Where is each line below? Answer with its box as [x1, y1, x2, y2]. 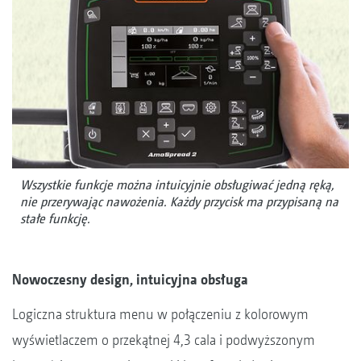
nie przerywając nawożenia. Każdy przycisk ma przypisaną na [20, 193, 338, 210]
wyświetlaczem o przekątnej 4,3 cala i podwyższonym [12, 330, 315, 348]
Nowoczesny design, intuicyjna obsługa [12, 270, 248, 288]
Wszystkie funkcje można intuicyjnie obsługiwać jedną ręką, [20, 176, 334, 193]
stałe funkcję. [20, 210, 90, 226]
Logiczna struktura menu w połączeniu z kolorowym [12, 305, 309, 322]
